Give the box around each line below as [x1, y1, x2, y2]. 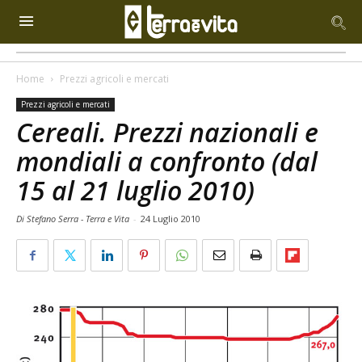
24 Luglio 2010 [141, 213, 200, 225]
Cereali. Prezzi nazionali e [16, 115, 318, 149]
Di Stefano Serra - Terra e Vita [16, 213, 132, 225]
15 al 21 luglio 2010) [16, 173, 255, 208]
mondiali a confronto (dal [16, 144, 318, 179]
